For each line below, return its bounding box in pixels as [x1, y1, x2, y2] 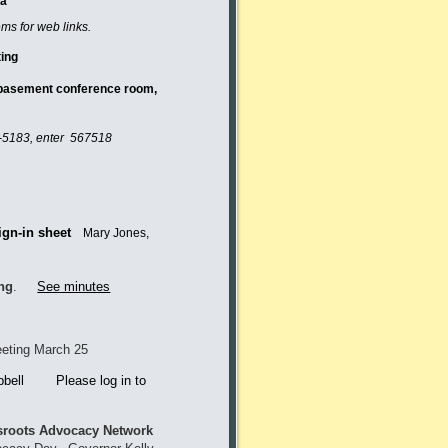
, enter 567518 [30, 130, 116, 145]
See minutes [37, 279, 111, 295]
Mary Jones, [83, 225, 150, 240]
